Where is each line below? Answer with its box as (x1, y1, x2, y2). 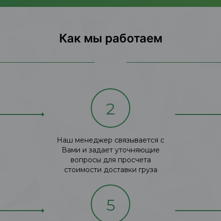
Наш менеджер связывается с (57, 135, 164, 145)
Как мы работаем (59, 31, 162, 45)
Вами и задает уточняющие (61, 145, 160, 154)
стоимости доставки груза (64, 165, 157, 174)
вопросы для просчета (70, 155, 151, 164)
